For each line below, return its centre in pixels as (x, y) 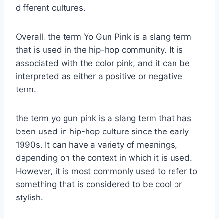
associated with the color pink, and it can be (103, 63)
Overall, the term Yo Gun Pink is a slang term (103, 36)
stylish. (29, 197)
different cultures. (51, 8)
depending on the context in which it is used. (104, 158)
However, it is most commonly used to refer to (106, 171)
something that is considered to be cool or (99, 184)
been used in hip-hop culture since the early (102, 131)
